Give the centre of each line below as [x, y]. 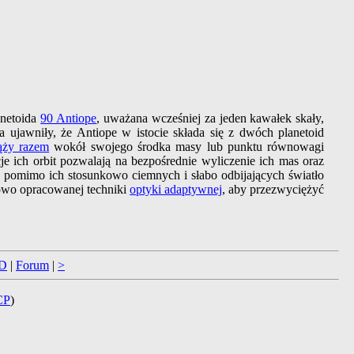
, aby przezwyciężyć [273, 190]
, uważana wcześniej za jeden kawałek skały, [211, 119]
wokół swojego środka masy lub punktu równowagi [187, 147]
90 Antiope [69, 119]
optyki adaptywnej [176, 190]
